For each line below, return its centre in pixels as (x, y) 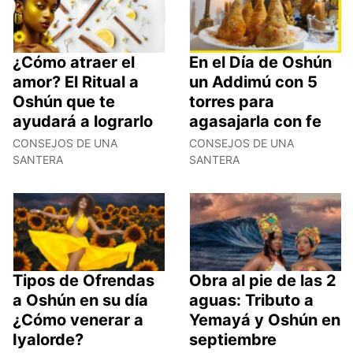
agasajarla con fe (255, 122)
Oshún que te (64, 102)
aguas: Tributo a (251, 300)
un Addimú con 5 (253, 82)
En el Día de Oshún (260, 63)
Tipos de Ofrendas (84, 280)
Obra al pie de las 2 (263, 280)
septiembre (233, 339)
